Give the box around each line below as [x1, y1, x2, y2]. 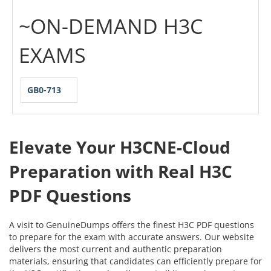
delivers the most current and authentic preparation [9, 243, 222, 255]
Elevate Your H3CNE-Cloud [9, 135, 230, 158]
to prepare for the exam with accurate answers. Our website [9, 230, 254, 243]
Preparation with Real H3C [9, 159, 232, 183]
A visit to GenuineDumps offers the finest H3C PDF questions [9, 218, 254, 230]
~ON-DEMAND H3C [19, 12, 203, 40]
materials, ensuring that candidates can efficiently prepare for [9, 255, 262, 267]
